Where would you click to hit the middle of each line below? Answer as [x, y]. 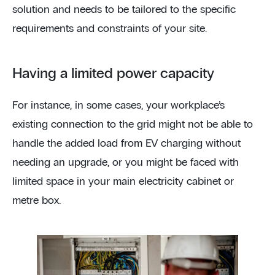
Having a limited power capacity [113, 73]
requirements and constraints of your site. [110, 29]
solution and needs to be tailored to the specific [124, 10]
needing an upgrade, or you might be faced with [126, 162]
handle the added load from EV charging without [126, 143]
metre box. [37, 200]
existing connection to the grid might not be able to [133, 124]
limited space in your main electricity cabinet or [123, 181]
